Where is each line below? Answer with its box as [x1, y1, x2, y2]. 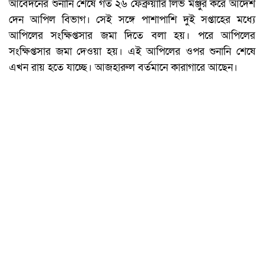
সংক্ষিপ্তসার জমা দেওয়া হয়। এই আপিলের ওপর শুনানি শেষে [9, 45, 255, 59]
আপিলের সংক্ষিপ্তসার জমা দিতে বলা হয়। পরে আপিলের [9, 29, 255, 43]
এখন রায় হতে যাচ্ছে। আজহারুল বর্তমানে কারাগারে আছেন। [9, 61, 237, 75]
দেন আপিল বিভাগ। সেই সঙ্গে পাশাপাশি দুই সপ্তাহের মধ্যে [9, 13, 255, 27]
